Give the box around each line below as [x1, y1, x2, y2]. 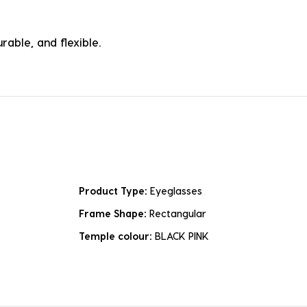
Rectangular [149, 208, 206, 220]
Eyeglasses [150, 185, 202, 197]
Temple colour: [79, 230, 155, 243]
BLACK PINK [155, 230, 209, 243]
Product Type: [79, 185, 150, 197]
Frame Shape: [79, 208, 149, 220]
